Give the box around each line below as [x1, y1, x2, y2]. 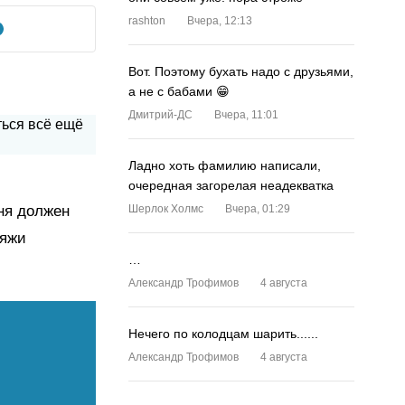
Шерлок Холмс [128, 202, 203, 215]
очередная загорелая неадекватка [128, 178, 334, 193]
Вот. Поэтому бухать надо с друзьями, [128, 64, 353, 79]
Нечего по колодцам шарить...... [128, 326, 318, 341]
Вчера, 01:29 [225, 202, 290, 215]
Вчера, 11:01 [214, 108, 278, 121]
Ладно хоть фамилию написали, [128, 158, 321, 173]
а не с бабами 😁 [128, 84, 230, 99]
